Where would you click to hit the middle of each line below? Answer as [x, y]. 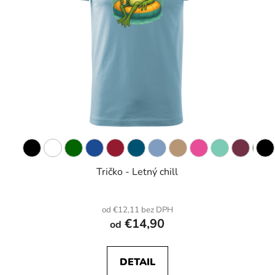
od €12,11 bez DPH [137, 210]
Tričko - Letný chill [137, 172]
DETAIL [137, 262]
